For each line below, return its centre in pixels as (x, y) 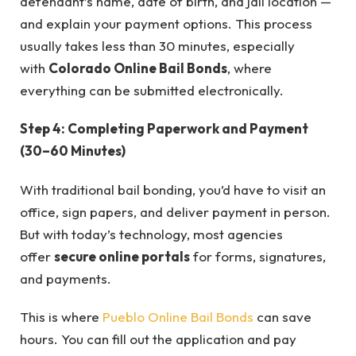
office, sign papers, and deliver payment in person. (175, 211)
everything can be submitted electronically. (152, 90)
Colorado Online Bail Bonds (138, 68)
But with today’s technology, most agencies (151, 234)
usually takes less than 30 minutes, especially (157, 45)
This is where (61, 316)
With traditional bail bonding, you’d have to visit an (173, 189)
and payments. (66, 278)
